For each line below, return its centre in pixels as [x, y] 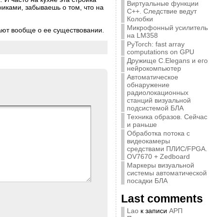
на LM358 [142, 35]
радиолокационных [157, 93]
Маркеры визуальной [160, 165]
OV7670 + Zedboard [158, 156]
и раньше [142, 124]
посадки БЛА [147, 181]
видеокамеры [148, 141]
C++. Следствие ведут [162, 11]
